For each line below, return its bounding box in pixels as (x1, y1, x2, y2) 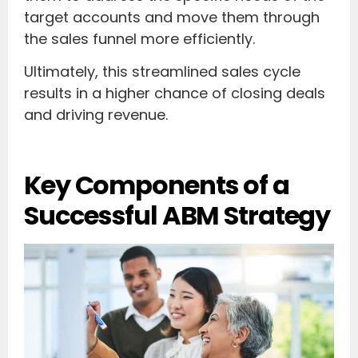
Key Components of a (24, 167, 289, 204)
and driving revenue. (24, 105, 168, 125)
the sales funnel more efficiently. (24, 28, 255, 49)
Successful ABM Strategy (24, 197, 331, 234)
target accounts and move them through (24, 6, 320, 27)
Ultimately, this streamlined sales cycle (24, 62, 300, 82)
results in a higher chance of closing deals (24, 83, 325, 104)
